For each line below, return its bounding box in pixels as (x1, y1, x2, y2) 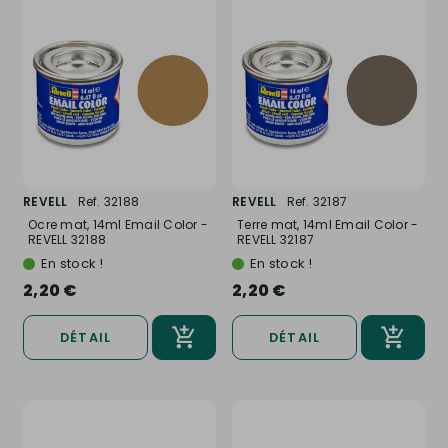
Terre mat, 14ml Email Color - (237, 215, 419, 233)
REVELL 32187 (237, 230, 314, 248)
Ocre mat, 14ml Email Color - (28, 215, 208, 233)
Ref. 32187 (286, 192, 347, 210)
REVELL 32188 (28, 230, 106, 248)
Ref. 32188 (77, 192, 139, 210)
